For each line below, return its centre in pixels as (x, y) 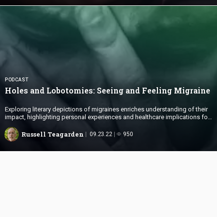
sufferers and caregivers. (40, 124)
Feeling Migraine (176, 90)
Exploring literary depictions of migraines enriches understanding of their (106, 109)
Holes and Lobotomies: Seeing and (73, 90)
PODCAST (17, 79)
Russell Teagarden (53, 134)
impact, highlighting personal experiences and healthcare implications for (107, 117)
